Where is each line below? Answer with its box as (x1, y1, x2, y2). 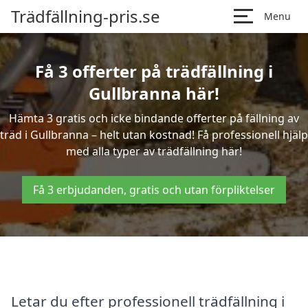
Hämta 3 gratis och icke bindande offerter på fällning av (9, 111, 299, 126)
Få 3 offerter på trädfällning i (35, 60, 273, 82)
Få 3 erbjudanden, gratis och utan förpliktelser (33, 182, 275, 197)
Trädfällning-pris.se (11, 5, 160, 27)
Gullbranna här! (89, 82, 219, 104)
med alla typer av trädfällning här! (66, 144, 242, 159)
